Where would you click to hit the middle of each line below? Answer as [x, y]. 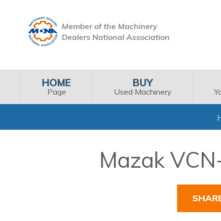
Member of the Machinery [109, 26]
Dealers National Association [115, 37]
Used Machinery [143, 92]
